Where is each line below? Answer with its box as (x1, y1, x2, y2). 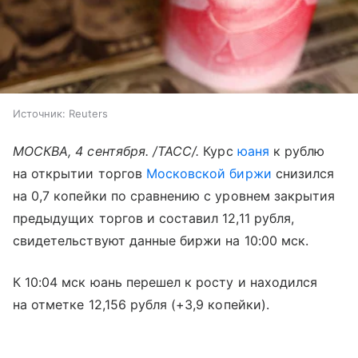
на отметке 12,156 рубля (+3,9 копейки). (13, 296, 269, 312)
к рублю (268, 142, 325, 159)
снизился (271, 165, 335, 181)
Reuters (69, 106, 108, 120)
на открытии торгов (13, 165, 146, 181)
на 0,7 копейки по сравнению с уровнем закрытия (13, 187, 336, 204)
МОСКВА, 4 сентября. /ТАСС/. (13, 142, 204, 159)
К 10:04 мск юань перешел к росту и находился (13, 273, 318, 290)
